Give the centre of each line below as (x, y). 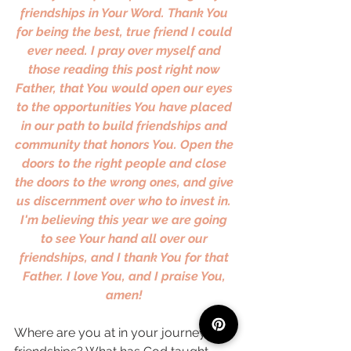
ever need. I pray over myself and (125, 51)
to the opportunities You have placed (125, 107)
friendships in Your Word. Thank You (125, 13)
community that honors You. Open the (125, 145)
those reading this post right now (125, 69)
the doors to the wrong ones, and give (125, 182)
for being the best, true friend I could (125, 32)
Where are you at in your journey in (118, 333)
